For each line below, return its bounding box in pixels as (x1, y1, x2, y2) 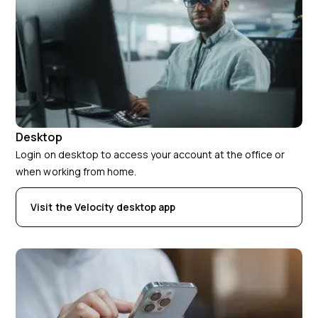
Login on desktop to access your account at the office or (16, 147, 285, 161)
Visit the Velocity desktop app (31, 199, 175, 214)
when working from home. (16, 164, 136, 178)
